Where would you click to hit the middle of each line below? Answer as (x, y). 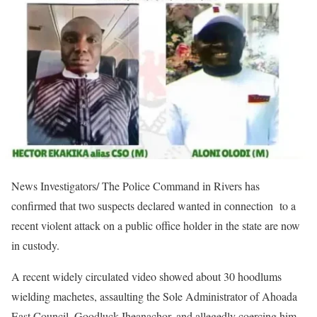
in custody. (35, 245)
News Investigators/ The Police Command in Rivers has (136, 185)
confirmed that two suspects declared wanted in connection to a (154, 205)
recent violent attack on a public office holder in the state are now (156, 225)
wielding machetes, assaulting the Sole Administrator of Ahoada (154, 296)
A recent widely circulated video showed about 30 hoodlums (146, 276)
